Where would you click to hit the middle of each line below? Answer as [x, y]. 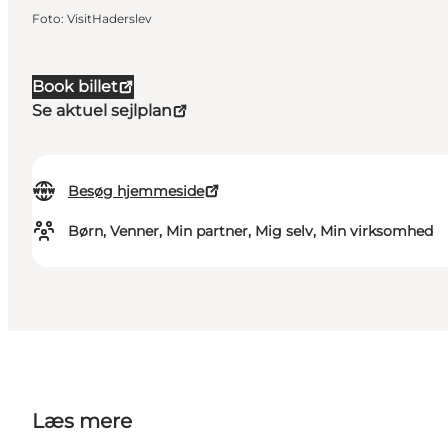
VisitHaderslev [109, 19]
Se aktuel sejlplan [102, 111]
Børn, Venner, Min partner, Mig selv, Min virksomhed [250, 231]
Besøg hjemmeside [136, 191]
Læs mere [82, 421]
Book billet [75, 87]
